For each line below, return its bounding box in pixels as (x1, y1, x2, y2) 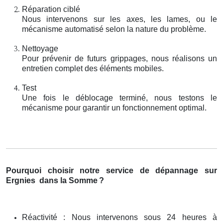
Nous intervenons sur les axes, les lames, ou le (22, 14, 217, 23)
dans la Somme (39, 176, 98, 185)
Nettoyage (22, 44, 58, 53)
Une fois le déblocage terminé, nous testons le (22, 93, 217, 102)
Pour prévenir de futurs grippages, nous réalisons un (22, 54, 217, 63)
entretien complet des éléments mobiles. (22, 64, 164, 73)
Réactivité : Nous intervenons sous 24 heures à (22, 213, 217, 222)
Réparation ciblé (22, 4, 80, 13)
